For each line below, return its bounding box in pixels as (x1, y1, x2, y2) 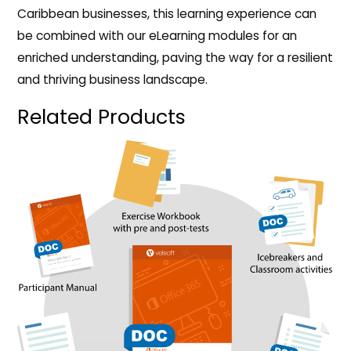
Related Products (17, 103, 186, 131)
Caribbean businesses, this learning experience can (17, 5, 317, 23)
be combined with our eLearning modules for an (17, 27, 298, 45)
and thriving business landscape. (17, 71, 208, 89)
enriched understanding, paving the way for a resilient (17, 49, 334, 67)
